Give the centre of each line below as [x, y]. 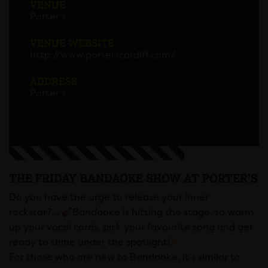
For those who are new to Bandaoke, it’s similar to [125, 257]
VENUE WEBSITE [72, 43]
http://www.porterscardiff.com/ [103, 55]
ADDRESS [54, 81]
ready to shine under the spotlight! [89, 242]
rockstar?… [35, 212]
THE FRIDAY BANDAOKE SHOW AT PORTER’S [133, 178]
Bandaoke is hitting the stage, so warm [163, 212]
